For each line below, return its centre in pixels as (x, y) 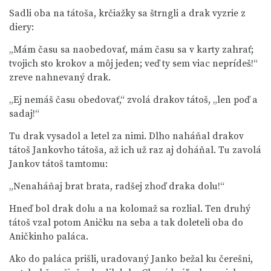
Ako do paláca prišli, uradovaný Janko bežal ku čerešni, (131, 259)
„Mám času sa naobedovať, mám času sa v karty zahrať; (131, 50)
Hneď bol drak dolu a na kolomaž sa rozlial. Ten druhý (130, 209)
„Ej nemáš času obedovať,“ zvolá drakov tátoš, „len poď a (133, 100)
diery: (21, 27)
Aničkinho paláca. (49, 237)
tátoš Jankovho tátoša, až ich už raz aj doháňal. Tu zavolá (135, 150)
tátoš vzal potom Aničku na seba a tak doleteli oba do (126, 223)
